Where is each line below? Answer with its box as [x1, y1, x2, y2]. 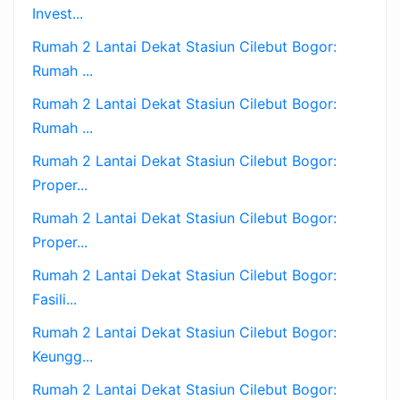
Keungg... [32, 347, 93, 366]
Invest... [32, 4, 83, 23]
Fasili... [32, 290, 77, 309]
